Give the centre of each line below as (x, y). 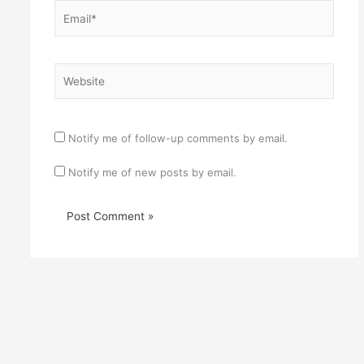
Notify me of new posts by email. (152, 172)
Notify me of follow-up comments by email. (178, 138)
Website (74, 69)
